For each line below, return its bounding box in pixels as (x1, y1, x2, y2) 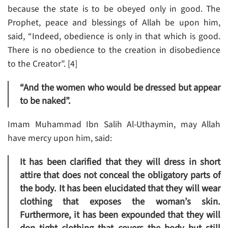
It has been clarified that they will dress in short (20, 155, 220, 169)
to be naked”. (20, 94, 71, 108)
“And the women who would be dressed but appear (20, 81, 220, 95)
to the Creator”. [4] (8, 58, 77, 71)
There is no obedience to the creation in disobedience (8, 44, 220, 57)
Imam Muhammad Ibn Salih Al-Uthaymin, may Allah (8, 118, 220, 131)
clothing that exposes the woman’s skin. (20, 195, 220, 209)
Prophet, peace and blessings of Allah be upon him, (8, 16, 220, 30)
